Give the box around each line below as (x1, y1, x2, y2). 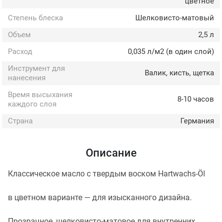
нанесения (8, 73, 46, 82)
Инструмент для (8, 63, 65, 73)
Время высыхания (8, 90, 72, 99)
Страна (8, 116, 33, 125)
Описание (85, 146, 137, 159)
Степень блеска (8, 13, 63, 22)
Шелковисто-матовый (135, 13, 214, 22)
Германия (180, 116, 214, 125)
